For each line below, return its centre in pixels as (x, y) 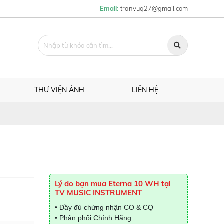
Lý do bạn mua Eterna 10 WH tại (113, 184)
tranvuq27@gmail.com (154, 8)
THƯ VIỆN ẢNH (59, 90)
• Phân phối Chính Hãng (93, 218)
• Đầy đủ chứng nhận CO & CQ (104, 207)
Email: (110, 8)
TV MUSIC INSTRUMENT (98, 193)
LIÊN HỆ (145, 90)
